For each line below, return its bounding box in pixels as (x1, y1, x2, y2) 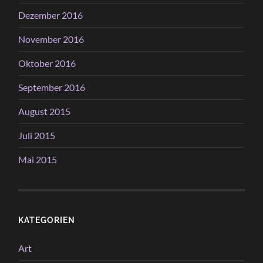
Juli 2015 (18, 129, 56, 141)
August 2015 (18, 105, 71, 117)
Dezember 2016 (18, 9, 83, 21)
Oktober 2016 (18, 57, 76, 69)
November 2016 (18, 33, 85, 45)
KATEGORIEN (18, 214, 76, 225)
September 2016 (18, 81, 86, 93)
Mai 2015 (18, 153, 58, 165)
